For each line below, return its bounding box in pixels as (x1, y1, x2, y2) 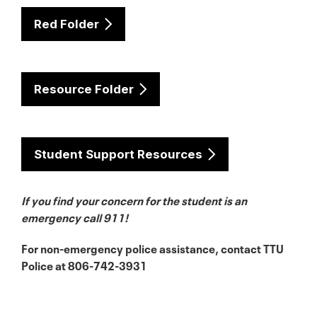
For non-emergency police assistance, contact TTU (21, 239, 284, 257)
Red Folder (34, 17, 99, 32)
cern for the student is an (120, 191, 247, 209)
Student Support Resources (34, 147, 202, 162)
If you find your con (21, 191, 120, 209)
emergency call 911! (21, 208, 128, 226)
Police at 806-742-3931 (21, 256, 147, 274)
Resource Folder (34, 82, 134, 97)
